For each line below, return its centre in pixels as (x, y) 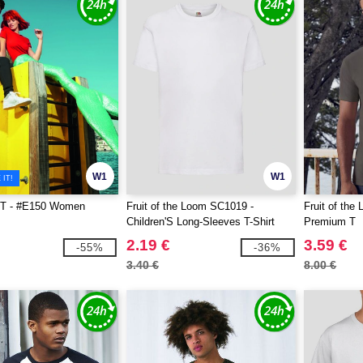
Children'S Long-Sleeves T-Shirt (200, 222)
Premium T (330, 222)
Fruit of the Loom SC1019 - (190, 206)
